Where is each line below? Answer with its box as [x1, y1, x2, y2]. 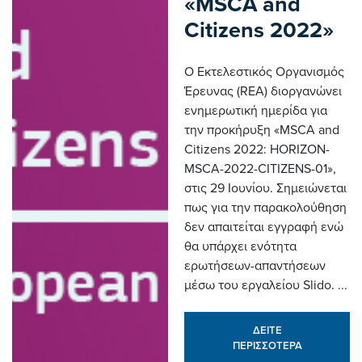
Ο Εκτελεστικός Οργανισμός [184, 64, 345, 81]
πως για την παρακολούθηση [184, 200, 347, 217]
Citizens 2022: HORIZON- [184, 141, 330, 158]
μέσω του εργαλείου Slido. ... [184, 277, 348, 294]
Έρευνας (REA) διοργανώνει [184, 83, 343, 100]
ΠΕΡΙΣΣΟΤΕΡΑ [232, 339, 302, 353]
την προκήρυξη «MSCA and [184, 122, 340, 139]
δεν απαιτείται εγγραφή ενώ [184, 219, 344, 236]
